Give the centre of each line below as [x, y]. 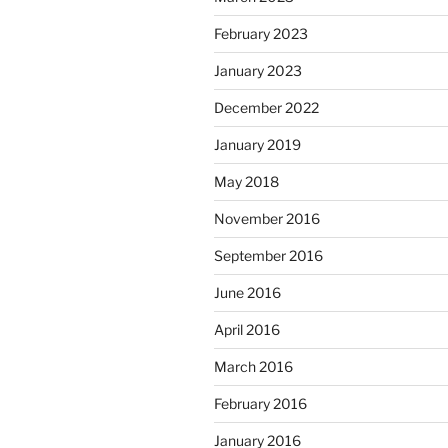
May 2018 [246, 182]
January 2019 [257, 145]
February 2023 [261, 34]
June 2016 [247, 293]
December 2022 [266, 108]
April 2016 [247, 330]
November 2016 [267, 219]
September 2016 [268, 256]
